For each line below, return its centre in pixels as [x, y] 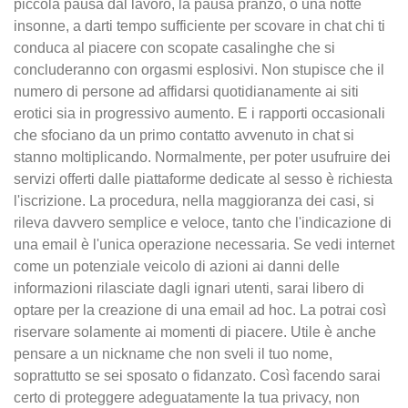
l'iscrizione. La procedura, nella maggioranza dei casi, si [194, 201]
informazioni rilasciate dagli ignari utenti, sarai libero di [189, 289]
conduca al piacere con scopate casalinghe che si [174, 48]
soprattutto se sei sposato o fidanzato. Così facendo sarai [197, 376]
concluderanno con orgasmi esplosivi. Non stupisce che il [199, 70]
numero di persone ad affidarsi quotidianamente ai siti [186, 92]
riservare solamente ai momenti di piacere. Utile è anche [195, 332]
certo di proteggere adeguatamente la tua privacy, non [187, 398]
